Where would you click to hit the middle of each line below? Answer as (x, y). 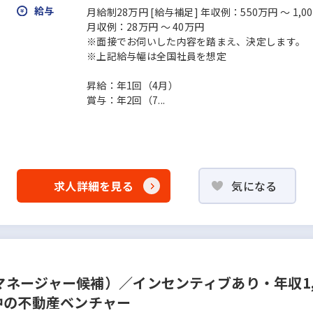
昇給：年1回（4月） (132, 85)
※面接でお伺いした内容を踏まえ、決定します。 (196, 41)
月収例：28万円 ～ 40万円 (146, 27)
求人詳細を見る (94, 185)
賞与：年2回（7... (126, 100)
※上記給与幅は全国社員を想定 (156, 56)
